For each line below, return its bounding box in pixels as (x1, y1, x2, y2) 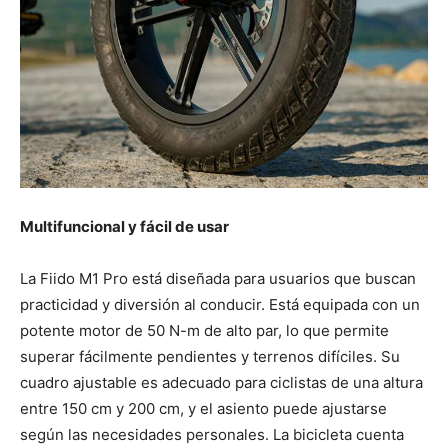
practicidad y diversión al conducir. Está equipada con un (20, 295, 420, 315)
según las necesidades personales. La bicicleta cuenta (20, 425, 404, 445)
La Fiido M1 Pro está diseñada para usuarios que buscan (20, 269, 416, 289)
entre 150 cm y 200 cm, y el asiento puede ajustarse (20, 399, 387, 419)
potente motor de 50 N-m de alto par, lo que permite (20, 321, 389, 341)
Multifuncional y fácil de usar (20, 217, 229, 237)
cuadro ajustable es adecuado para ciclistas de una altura (20, 373, 423, 393)
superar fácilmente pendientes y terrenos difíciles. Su (20, 347, 400, 367)
